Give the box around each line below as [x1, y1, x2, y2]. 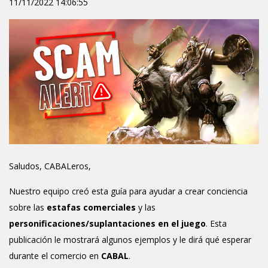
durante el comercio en [9, 250, 101, 261]
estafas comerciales [47, 202, 136, 213]
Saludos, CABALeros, [9, 160, 91, 172]
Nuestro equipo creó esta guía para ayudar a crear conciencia [9, 185, 248, 197]
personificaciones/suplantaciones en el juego [9, 218, 206, 229]
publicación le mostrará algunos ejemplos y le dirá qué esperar [9, 234, 251, 245]
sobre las [9, 202, 47, 213]
